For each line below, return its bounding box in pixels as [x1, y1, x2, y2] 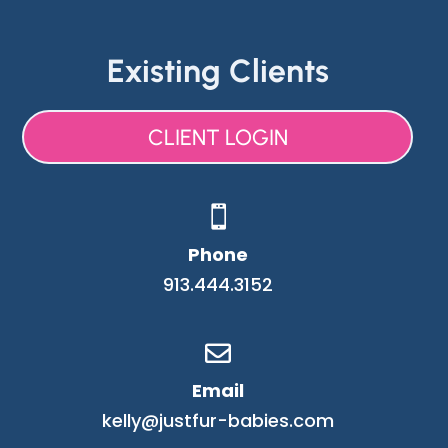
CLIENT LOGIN [147, 123, 288, 151]
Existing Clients [106, 51, 329, 90]
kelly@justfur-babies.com [101, 408, 334, 434]
